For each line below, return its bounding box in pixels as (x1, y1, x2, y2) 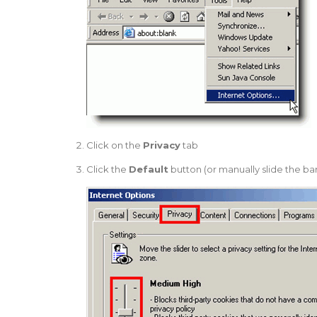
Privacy (142, 139, 180, 151)
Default (128, 163, 168, 175)
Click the (86, 163, 129, 175)
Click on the (86, 139, 143, 151)
